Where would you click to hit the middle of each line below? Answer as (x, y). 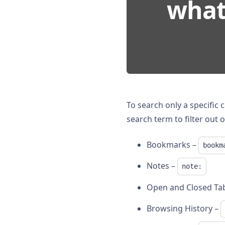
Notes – (162, 166)
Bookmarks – (173, 145)
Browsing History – (184, 208)
